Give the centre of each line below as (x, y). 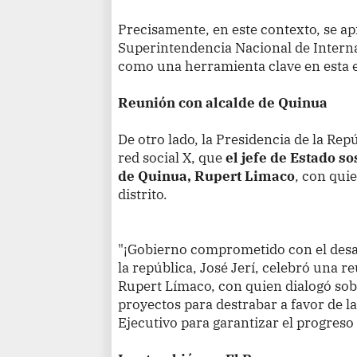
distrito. (143, 194)
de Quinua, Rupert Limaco (207, 176)
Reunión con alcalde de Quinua (223, 103)
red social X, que (172, 158)
